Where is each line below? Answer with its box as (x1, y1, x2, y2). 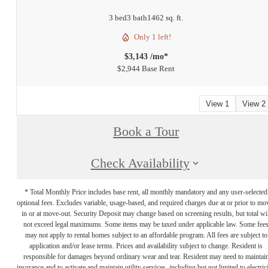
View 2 (242, 99, 266, 108)
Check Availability (90, 156, 190, 171)
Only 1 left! (134, 32, 171, 42)
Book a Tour (113, 124, 179, 139)
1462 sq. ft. (147, 13, 183, 23)
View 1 (206, 99, 229, 108)
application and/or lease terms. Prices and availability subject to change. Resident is (29, 241, 263, 250)
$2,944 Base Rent (117, 64, 175, 74)
